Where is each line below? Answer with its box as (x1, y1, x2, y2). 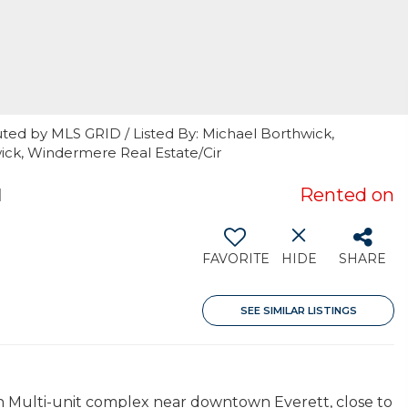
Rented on (300, 184, 394, 206)
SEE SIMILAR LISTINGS (240, 304, 357, 317)
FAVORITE (202, 250, 270, 267)
